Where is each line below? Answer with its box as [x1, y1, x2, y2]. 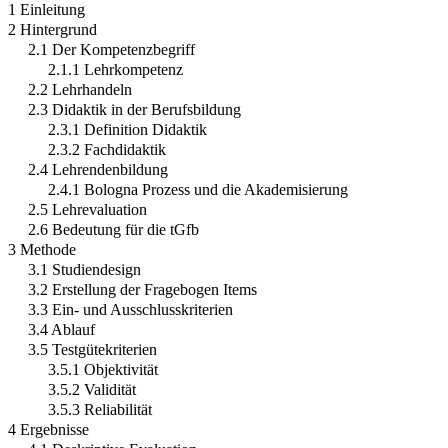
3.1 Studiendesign [28, 260, 141, 278]
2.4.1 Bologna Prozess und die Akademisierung [48, 180, 348, 198]
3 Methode [8, 240, 76, 258]
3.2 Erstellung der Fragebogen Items [28, 280, 257, 298]
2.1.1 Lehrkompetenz [48, 60, 183, 78]
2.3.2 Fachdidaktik [48, 140, 166, 158]
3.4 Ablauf [28, 320, 95, 338]
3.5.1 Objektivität [48, 360, 158, 378]
